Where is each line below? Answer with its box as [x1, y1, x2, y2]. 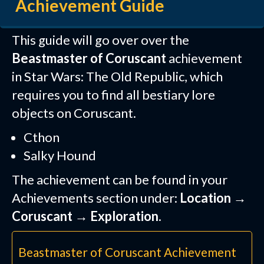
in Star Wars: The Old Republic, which [12, 68, 223, 85]
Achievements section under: [12, 190, 180, 206]
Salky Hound [24, 147, 96, 164]
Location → [180, 190, 246, 206]
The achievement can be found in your [12, 171, 227, 188]
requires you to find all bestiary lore [12, 87, 215, 103]
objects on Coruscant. [12, 105, 136, 121]
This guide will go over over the [12, 32, 189, 48]
